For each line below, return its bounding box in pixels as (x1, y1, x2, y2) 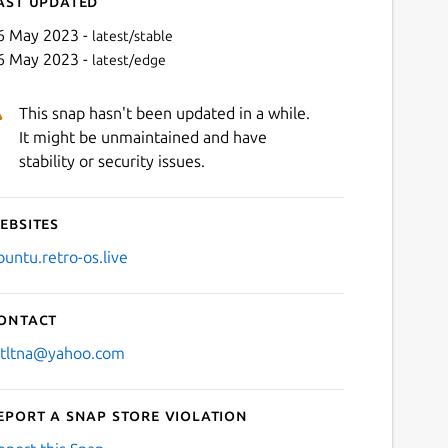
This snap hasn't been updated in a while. (18, 103, 310, 122)
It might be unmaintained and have (18, 127, 267, 146)
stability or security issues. (18, 151, 205, 170)
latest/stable (91, 27, 173, 44)
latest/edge (91, 51, 166, 68)
